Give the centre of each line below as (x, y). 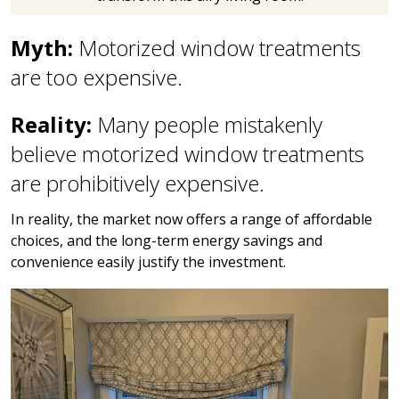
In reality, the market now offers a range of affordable (191, 220)
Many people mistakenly (207, 125)
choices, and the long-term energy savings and (167, 241)
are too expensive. (97, 77)
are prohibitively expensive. (138, 183)
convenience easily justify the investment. (148, 262)
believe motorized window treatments (187, 154)
